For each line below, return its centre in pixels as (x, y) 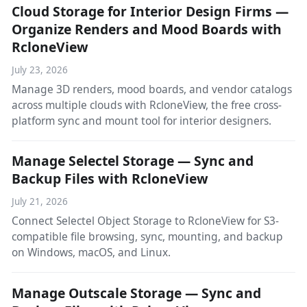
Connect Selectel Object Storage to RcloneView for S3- (145, 221)
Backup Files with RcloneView (110, 179)
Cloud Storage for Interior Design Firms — (150, 11)
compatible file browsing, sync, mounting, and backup (147, 237)
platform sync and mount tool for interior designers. (141, 120)
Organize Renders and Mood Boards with (146, 29)
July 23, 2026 (39, 70)
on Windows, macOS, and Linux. (91, 253)
